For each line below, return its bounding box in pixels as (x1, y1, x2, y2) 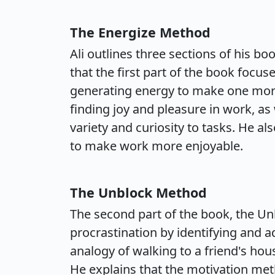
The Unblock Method (70, 184, 207, 201)
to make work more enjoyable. (70, 137, 243, 154)
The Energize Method (70, 23, 211, 41)
